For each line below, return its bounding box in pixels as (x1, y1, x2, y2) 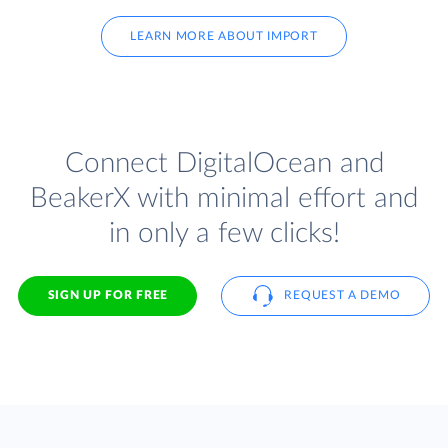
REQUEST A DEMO (284, 289, 401, 302)
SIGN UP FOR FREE (47, 289, 168, 302)
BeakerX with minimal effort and (30, 183, 418, 213)
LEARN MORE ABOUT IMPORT (130, 30, 318, 43)
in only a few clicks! (108, 218, 340, 248)
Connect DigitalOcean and (64, 148, 384, 178)
